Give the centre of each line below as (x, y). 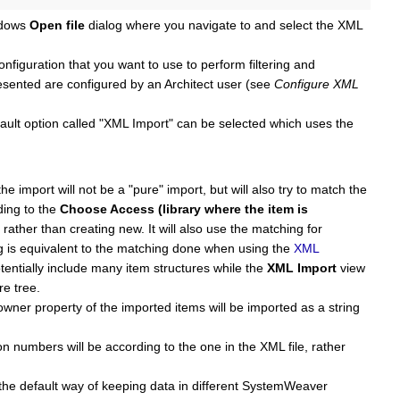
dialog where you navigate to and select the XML (224, 25)
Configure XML (317, 84)
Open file (57, 25)
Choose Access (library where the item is (184, 209)
